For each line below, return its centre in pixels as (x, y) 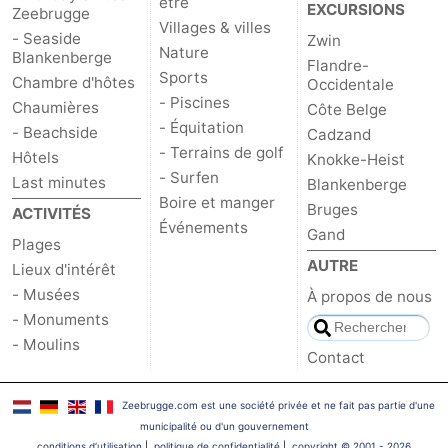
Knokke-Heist (355, 160)
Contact (335, 358)
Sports (184, 78)
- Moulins (46, 345)
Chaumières (55, 108)
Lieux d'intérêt (64, 270)
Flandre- (337, 66)
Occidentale (350, 85)
